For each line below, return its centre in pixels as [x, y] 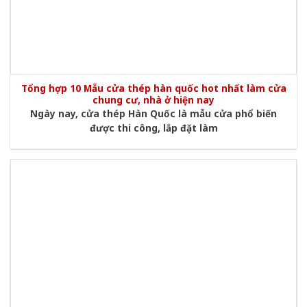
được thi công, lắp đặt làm [153, 127]
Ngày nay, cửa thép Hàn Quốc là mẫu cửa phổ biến [153, 113]
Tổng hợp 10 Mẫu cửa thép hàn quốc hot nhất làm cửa [153, 88]
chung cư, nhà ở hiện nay [153, 99]
